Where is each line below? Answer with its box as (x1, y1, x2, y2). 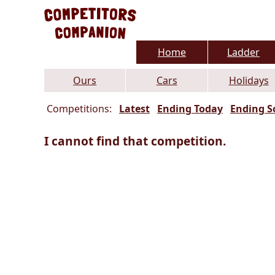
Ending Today (157, 102, 223, 116)
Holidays (228, 74, 269, 88)
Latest (119, 102, 150, 116)
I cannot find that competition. (44, 133, 226, 150)
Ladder (227, 45, 260, 60)
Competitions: (47, 102, 112, 116)
